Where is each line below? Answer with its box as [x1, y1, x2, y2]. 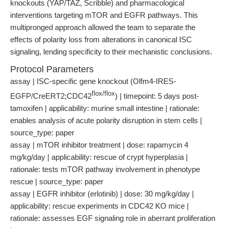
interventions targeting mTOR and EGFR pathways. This [10, 11, 198, 19]
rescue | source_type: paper [10, 177, 103, 186]
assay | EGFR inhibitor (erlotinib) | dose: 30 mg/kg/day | [10, 189, 194, 198]
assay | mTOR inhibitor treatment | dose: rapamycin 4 [10, 140, 188, 149]
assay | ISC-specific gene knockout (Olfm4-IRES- [10, 77, 176, 85]
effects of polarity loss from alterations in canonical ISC [10, 35, 192, 44]
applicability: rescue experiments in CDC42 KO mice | [10, 202, 189, 210]
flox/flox [92, 90, 115, 97]
